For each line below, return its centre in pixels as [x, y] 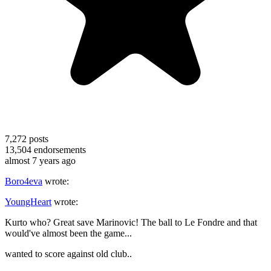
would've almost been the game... [68, 233]
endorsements [59, 149]
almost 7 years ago [40, 160]
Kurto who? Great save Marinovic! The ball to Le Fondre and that [131, 222]
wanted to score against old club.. [68, 253]
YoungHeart [28, 201]
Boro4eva [24, 181]
